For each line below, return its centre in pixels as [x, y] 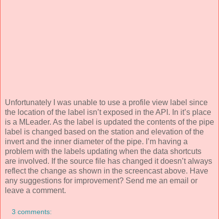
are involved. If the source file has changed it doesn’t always [109, 161]
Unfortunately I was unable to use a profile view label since [106, 103]
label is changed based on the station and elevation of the [104, 132]
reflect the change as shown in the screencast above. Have [107, 171]
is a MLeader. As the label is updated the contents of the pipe [109, 122]
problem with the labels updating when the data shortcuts [103, 152]
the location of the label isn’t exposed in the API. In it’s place [108, 112]
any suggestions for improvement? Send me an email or [101, 181]
